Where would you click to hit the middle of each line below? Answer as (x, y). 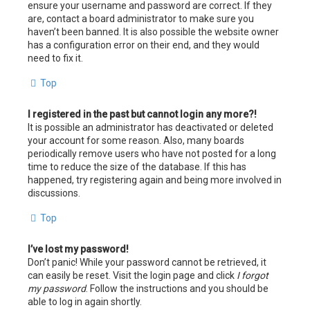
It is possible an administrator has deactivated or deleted (151, 127)
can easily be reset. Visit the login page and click (132, 275)
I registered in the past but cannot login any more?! (142, 114)
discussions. (54, 193)
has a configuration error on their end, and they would (144, 45)
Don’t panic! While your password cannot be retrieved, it (147, 262)
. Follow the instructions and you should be (177, 288)
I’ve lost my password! (78, 249)
